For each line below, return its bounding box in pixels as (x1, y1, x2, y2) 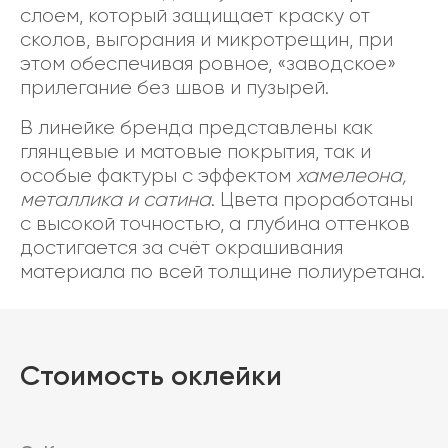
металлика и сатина (20, 188, 211, 211)
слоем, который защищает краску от (20, 4, 370, 27)
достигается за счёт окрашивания (20, 236, 343, 259)
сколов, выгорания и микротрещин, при (20, 28, 393, 51)
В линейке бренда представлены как (20, 116, 373, 139)
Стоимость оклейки (20, 359, 282, 392)
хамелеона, (296, 164, 406, 187)
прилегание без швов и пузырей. (20, 76, 329, 99)
